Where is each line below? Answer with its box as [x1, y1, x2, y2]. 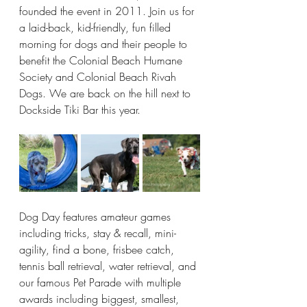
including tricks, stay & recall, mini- [19, 225, 176, 241]
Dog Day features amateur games [19, 209, 174, 225]
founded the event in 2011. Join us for [19, 3, 197, 19]
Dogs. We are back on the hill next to [19, 86, 194, 101]
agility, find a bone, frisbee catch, [19, 242, 177, 258]
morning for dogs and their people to [19, 36, 191, 52]
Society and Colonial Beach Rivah [19, 69, 180, 85]
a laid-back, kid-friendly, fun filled [19, 20, 174, 36]
